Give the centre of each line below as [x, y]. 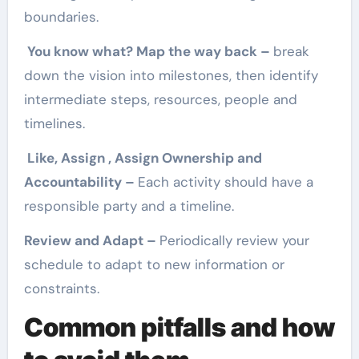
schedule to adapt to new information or [154, 265]
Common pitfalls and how [179, 328]
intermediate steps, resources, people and [160, 100]
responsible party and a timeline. [129, 206]
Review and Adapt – [91, 241]
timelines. [54, 124]
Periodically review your [234, 241]
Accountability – [81, 182]
